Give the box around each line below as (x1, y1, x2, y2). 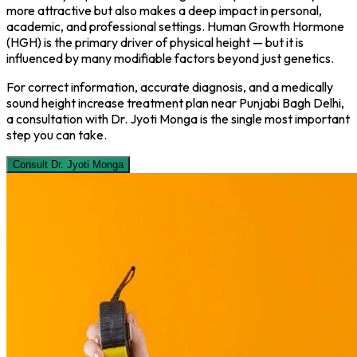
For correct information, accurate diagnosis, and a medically (6, 78, 333, 95)
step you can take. (6, 126, 107, 143)
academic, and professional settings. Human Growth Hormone (6, 18, 344, 34)
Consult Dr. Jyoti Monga (13, 158, 124, 171)
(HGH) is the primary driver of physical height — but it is (6, 33, 304, 50)
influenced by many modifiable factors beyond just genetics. (6, 49, 334, 66)
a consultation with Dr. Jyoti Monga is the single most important (6, 110, 350, 127)
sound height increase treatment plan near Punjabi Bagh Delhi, (6, 94, 344, 111)
